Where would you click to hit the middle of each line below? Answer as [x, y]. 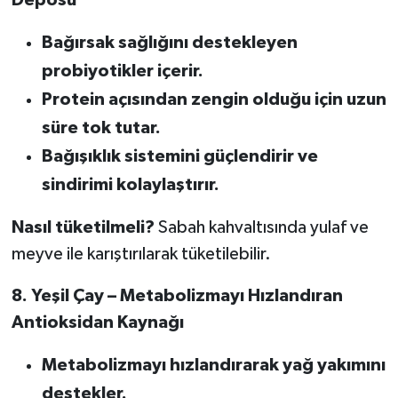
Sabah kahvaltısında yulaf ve [261, 227]
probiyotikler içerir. [122, 71]
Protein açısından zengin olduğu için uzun [214, 99]
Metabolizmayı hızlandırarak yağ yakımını [213, 365]
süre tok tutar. [101, 127]
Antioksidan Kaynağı [97, 322]
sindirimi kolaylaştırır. [130, 184]
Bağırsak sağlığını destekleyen [169, 42]
